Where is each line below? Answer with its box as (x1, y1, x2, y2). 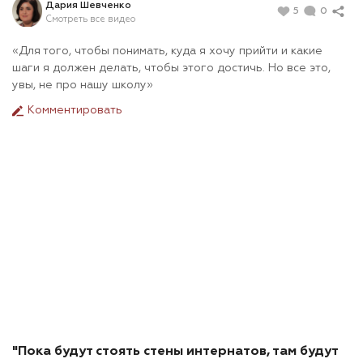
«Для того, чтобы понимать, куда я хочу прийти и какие (12, 45, 322, 58)
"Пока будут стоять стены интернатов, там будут (12, 345, 338, 359)
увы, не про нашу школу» (12, 79, 153, 92)
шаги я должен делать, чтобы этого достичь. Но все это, (12, 62, 331, 75)
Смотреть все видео (45, 14, 135, 23)
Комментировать (24, 105, 122, 117)
